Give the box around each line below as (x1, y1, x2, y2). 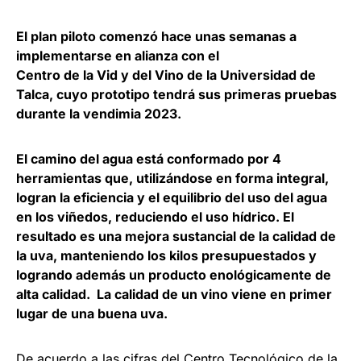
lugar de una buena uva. (16, 305, 168, 322)
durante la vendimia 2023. (16, 106, 181, 122)
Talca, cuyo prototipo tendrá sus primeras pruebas (16, 86, 337, 103)
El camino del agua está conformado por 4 (16, 151, 281, 168)
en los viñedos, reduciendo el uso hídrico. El (16, 209, 294, 226)
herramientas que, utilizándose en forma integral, (16, 170, 329, 187)
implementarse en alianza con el (16, 48, 219, 64)
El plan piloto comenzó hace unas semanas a (16, 28, 297, 45)
